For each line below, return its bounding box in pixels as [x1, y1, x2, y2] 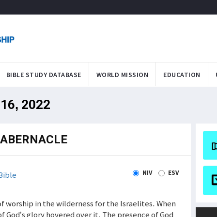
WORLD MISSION [96, 70, 148, 79]
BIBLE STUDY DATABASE [6, 70, 81, 79]
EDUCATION [163, 70, 201, 79]
